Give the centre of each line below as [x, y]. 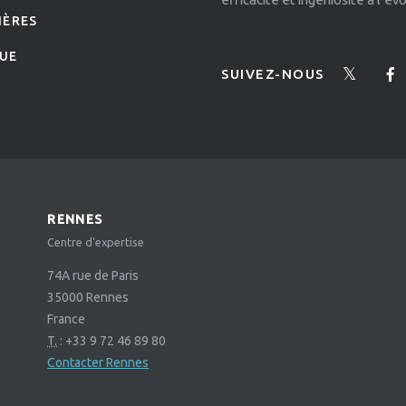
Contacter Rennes [98, 363]
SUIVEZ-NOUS [273, 73]
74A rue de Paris [93, 276]
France [67, 319]
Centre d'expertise [96, 242]
